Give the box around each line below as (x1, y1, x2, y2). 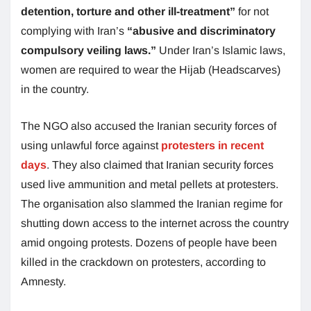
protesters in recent (161, 139, 264, 151)
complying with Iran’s (21, 24, 127, 37)
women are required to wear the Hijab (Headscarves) (21, 63, 280, 76)
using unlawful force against (21, 139, 161, 151)
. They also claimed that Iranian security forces (47, 158, 274, 171)
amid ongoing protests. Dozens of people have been (21, 236, 277, 249)
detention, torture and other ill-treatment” (21, 5, 235, 17)
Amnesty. (21, 275, 69, 287)
